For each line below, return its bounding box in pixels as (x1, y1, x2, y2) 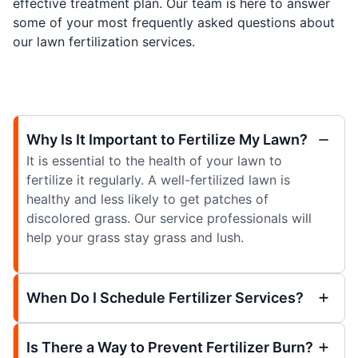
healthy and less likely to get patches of (26, 190, 268, 207)
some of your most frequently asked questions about (13, 14, 335, 30)
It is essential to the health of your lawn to (26, 152, 282, 169)
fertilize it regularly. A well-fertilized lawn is (26, 171, 290, 188)
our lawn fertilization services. (13, 33, 195, 50)
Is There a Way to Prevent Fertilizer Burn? (26, 338, 313, 356)
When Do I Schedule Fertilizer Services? (26, 288, 304, 306)
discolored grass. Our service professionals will (26, 209, 312, 226)
